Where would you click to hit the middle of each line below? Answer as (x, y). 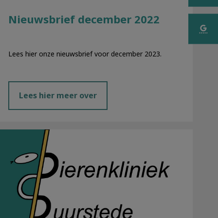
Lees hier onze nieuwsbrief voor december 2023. (85, 54)
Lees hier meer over (58, 96)
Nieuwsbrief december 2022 (84, 19)
